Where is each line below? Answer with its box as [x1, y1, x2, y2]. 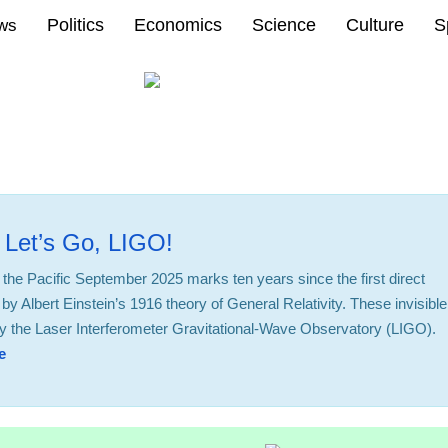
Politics [47, 15, 104, 35]
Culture [346, 15, 404, 35]
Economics [134, 15, 222, 35]
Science [252, 15, 316, 35]
